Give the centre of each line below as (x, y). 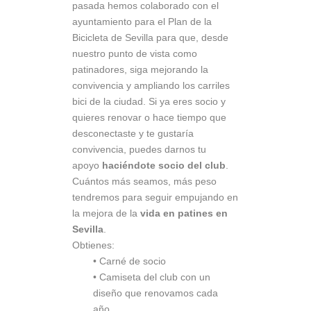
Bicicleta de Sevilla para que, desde (150, 38)
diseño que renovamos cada (155, 293)
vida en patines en (184, 213)
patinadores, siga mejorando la (140, 70)
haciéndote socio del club (164, 166)
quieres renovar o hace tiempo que (149, 118)
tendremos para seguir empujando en (155, 197)
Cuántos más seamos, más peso (144, 182)
